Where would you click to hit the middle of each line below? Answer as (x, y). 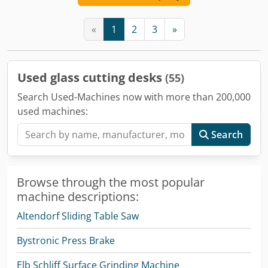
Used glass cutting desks (91, 77)
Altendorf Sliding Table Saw (78, 216)
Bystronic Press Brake (66, 240)
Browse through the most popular (111, 182)
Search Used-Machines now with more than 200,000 (134, 97)
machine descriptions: (78, 196)
